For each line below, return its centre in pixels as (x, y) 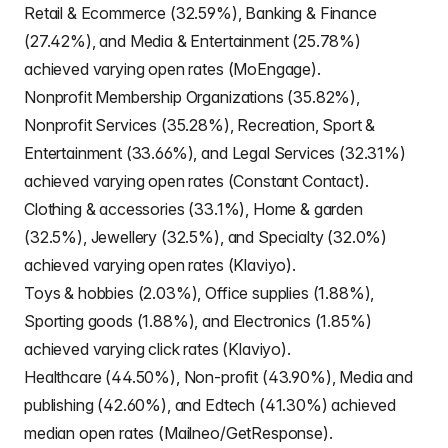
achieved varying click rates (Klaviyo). (157, 349)
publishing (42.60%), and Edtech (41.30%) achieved (210, 405)
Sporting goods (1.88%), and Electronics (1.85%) (198, 321)
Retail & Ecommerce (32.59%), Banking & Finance (200, 13)
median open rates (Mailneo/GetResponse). (178, 433)
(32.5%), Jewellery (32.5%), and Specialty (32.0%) (206, 237)
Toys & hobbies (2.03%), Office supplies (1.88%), (199, 293)
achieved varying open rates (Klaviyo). (160, 265)
